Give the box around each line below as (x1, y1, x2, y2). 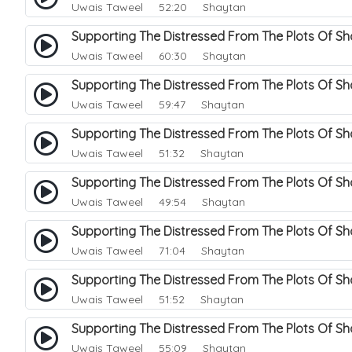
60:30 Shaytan (146, 49, 246, 63)
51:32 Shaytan (146, 146, 244, 160)
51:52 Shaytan (146, 292, 244, 306)
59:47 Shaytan (146, 97, 244, 112)
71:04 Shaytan (146, 244, 244, 258)
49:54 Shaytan (146, 195, 245, 209)
